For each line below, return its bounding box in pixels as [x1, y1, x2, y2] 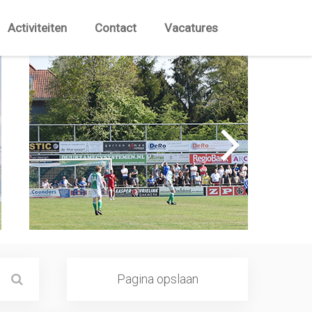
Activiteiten [8, 21, 67, 35]
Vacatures [164, 21, 218, 35]
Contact [95, 21, 136, 35]
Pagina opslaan [116, 272, 198, 286]
